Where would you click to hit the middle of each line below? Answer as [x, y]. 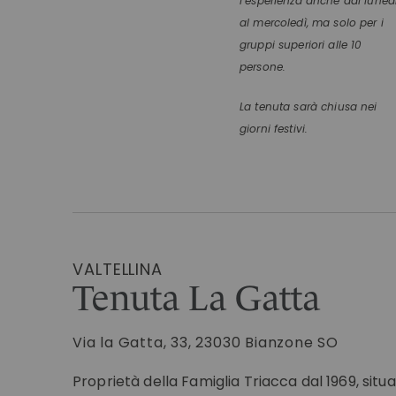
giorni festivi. [274, 129]
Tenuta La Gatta [196, 298]
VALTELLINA [118, 269]
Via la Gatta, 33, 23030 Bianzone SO [206, 342]
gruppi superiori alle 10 [301, 45]
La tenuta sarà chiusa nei [308, 107]
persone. [263, 67]
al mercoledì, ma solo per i [312, 23]
